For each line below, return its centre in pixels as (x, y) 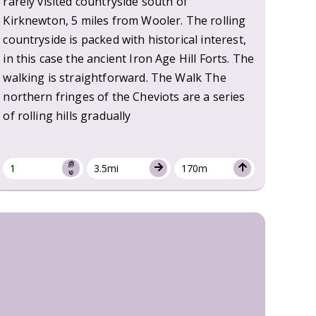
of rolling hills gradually (67, 115)
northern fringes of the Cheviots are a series (124, 96)
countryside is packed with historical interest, (124, 39)
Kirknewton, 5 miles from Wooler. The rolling (124, 20)
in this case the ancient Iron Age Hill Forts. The (129, 58)
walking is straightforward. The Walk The (115, 77)
